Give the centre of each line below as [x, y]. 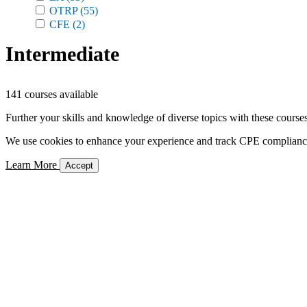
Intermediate [62, 54]
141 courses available [52, 94]
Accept [79, 165]
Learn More [33, 165]
